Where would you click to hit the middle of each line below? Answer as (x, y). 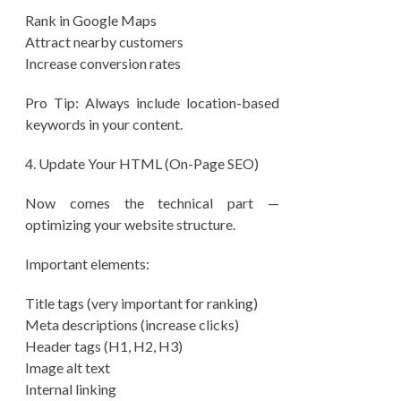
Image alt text (68, 367)
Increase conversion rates (103, 63)
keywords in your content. (104, 124)
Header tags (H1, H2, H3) (104, 346)
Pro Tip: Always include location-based (152, 102)
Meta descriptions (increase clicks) (132, 324)
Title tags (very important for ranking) (141, 303)
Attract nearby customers (104, 42)
